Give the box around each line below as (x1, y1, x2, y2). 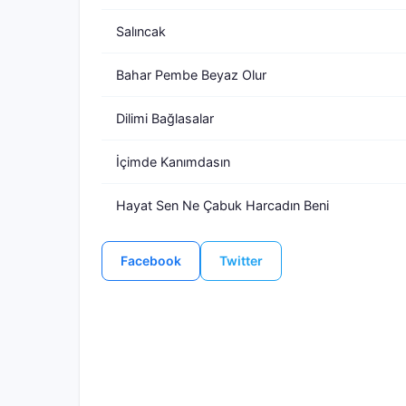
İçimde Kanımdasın (116, 154, 230, 169)
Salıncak (116, 24, 166, 39)
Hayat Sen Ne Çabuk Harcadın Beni (116, 198, 329, 213)
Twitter (219, 253, 263, 268)
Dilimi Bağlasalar (116, 111, 214, 126)
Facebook (121, 253, 181, 268)
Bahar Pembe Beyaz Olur (116, 67, 266, 82)
